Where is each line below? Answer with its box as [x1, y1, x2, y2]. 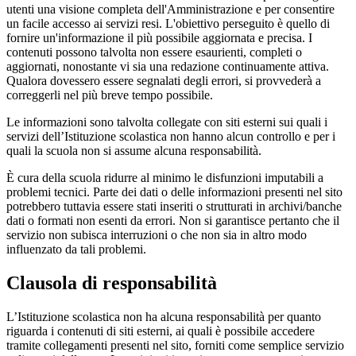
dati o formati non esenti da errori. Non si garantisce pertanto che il [6, 213, 339, 227]
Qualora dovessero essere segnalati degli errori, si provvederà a [6, 73, 321, 87]
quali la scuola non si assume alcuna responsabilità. [6, 143, 261, 157]
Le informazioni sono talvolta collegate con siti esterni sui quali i [6, 114, 327, 129]
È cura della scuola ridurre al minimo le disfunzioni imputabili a [6, 170, 323, 184]
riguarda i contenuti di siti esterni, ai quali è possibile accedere [6, 323, 315, 338]
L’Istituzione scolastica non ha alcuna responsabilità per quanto [6, 309, 321, 323]
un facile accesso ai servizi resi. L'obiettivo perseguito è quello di [6, 16, 330, 30]
